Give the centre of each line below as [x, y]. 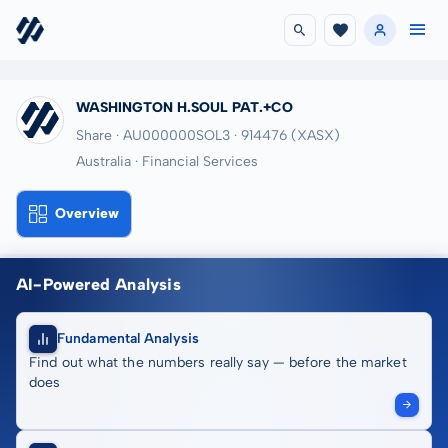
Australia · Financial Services [167, 161]
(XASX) [315, 135]
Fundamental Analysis [128, 338]
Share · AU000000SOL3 [153, 135]
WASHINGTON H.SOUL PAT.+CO [184, 107]
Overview [87, 213]
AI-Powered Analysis [98, 284]
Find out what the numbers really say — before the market [218, 362]
